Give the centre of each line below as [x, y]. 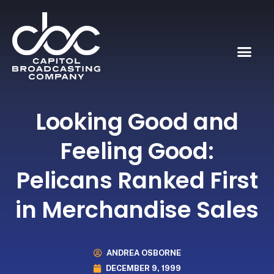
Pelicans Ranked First [137, 180]
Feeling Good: [137, 151]
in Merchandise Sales [137, 209]
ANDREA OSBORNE [143, 253]
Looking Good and [137, 121]
